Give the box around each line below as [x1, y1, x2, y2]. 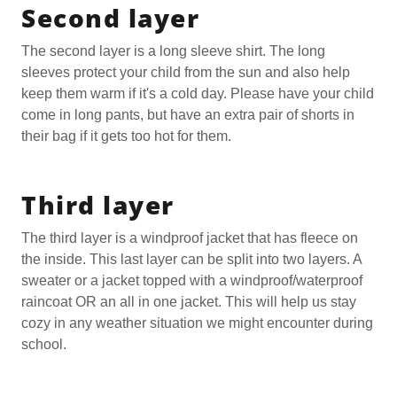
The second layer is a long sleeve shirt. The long [21, 43, 325, 58]
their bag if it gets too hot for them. [21, 128, 235, 144]
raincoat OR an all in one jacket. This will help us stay [21, 294, 356, 309]
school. [21, 337, 70, 352]
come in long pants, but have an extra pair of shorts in [21, 107, 354, 122]
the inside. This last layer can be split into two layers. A [21, 252, 362, 267]
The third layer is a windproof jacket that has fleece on [21, 230, 358, 245]
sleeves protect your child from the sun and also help [21, 65, 350, 80]
